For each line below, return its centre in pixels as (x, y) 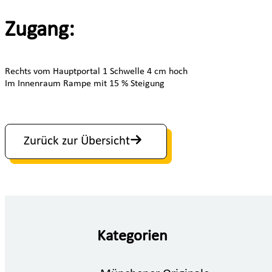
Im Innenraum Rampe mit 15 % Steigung (85, 83)
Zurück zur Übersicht (77, 141)
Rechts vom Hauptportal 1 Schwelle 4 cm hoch (97, 71)
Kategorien (132, 237)
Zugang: (42, 30)
